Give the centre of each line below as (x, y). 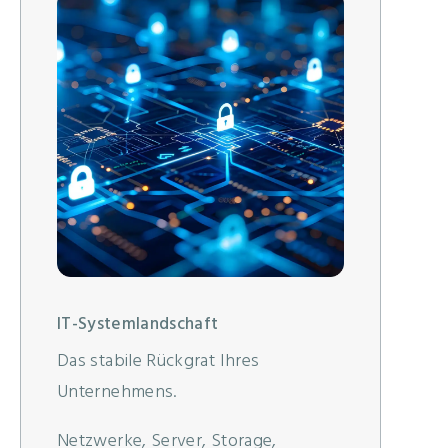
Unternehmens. (117, 393)
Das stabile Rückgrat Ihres (158, 362)
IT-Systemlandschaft (138, 325)
